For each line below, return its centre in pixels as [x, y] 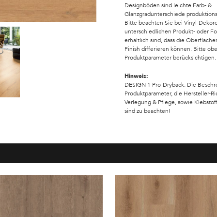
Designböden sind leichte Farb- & [168, 5]
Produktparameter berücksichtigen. [170, 58]
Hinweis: [136, 76]
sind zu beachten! [147, 111]
